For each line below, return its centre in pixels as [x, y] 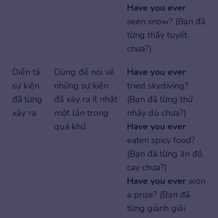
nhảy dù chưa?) [157, 113]
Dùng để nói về [84, 72]
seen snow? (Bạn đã [166, 21]
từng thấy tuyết [157, 35]
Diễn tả [26, 72]
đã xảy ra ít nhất [86, 99]
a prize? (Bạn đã [158, 194]
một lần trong [81, 113]
